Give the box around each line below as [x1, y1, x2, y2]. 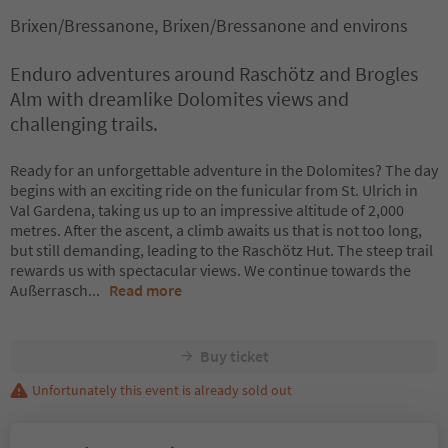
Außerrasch [10, 280, 88, 300]
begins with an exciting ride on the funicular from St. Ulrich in [10, 180, 418, 200]
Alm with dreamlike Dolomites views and [10, 86, 349, 111]
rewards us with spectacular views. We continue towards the [10, 260, 411, 280]
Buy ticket [200, 346, 269, 366]
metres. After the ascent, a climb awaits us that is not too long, [10, 220, 422, 240]
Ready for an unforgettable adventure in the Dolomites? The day [10, 160, 438, 180]
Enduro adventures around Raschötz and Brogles [10, 61, 418, 86]
